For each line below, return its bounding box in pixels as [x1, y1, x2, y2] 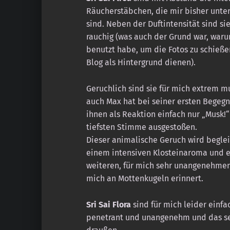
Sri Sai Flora [86, 200, 131, 210]
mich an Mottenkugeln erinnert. [86, 174, 203, 184]
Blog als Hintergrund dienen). [86, 57, 196, 68]
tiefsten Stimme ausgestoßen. [86, 122, 197, 132]
